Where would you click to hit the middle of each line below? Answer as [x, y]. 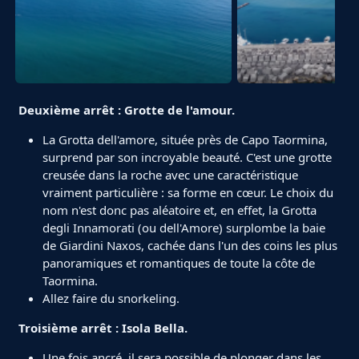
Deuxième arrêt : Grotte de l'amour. [126, 110]
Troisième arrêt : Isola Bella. [103, 328]
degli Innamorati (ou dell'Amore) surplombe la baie [184, 228]
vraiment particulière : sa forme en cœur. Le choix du [188, 193]
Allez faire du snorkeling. [111, 298]
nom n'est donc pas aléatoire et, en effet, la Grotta [179, 210]
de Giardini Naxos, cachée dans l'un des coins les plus [190, 246]
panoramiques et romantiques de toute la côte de [178, 263]
